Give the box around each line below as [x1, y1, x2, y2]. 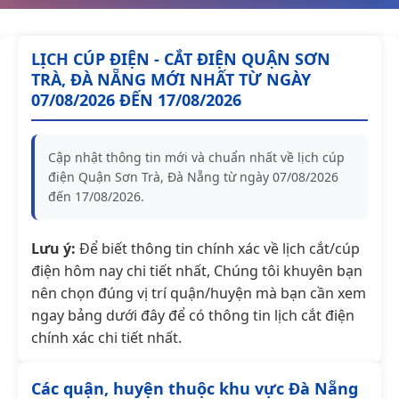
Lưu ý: [31, 238, 76, 258]
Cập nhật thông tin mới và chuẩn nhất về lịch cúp [48, 148, 345, 166]
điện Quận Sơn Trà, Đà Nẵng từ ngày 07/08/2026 [48, 167, 338, 185]
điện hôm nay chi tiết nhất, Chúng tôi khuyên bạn [31, 260, 362, 281]
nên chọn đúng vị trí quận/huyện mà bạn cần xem [31, 282, 366, 303]
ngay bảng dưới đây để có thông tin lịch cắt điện [31, 305, 354, 325]
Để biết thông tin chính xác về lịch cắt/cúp [76, 238, 360, 258]
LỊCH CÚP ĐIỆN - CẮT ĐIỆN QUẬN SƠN [31, 47, 330, 69]
